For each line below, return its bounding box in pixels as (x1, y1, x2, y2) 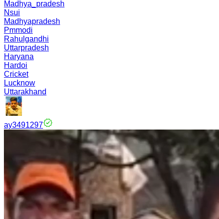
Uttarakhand (4, 88, 46, 96)
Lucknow (4, 79, 35, 87)
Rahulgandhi (4, 35, 49, 43)
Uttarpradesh (4, 44, 49, 52)
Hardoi (4, 61, 27, 69)
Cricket (4, 70, 28, 78)
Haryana (4, 52, 34, 61)
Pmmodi (4, 26, 33, 34)
